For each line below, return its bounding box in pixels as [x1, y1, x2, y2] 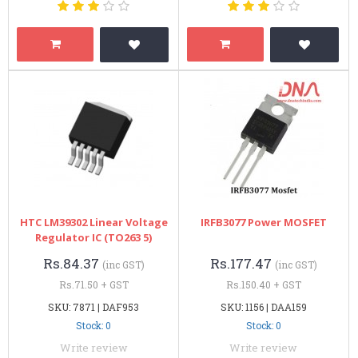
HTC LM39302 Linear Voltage [19, 214, 168, 229]
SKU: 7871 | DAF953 [48, 300, 140, 313]
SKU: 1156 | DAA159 [220, 300, 307, 313]
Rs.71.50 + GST [58, 277, 129, 291]
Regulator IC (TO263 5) [35, 229, 153, 245]
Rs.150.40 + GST [225, 277, 301, 291]
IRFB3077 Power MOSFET [200, 214, 327, 229]
